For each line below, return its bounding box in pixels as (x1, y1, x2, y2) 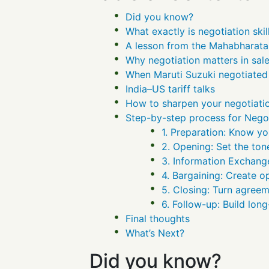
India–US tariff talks (125, 82, 216, 95)
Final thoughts (125, 212, 190, 225)
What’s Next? (125, 226, 185, 239)
